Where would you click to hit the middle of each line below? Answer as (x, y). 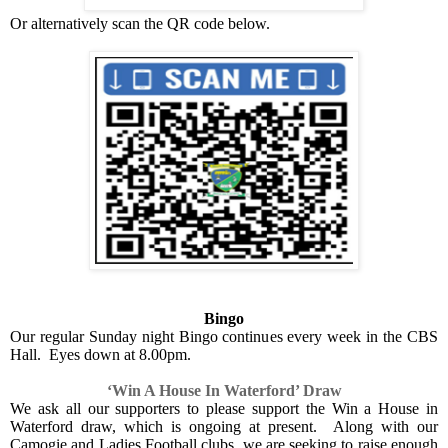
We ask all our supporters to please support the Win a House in (224, 409)
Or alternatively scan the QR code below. (140, 24)
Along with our (385, 427)
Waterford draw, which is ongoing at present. (167, 427)
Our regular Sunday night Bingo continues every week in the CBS (224, 337)
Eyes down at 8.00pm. (120, 355)
